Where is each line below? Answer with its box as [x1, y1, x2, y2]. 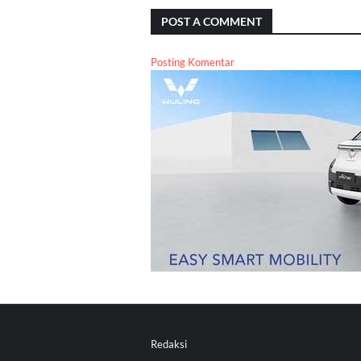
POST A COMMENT [161, 14, 262, 28]
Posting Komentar [151, 55, 234, 68]
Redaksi [151, 337, 187, 351]
